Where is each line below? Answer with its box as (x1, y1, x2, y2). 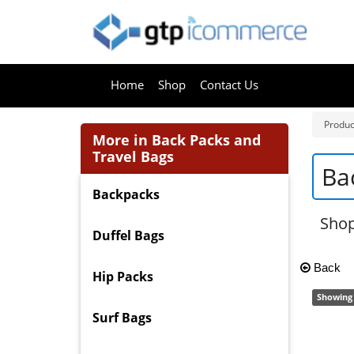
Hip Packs (92, 268, 153, 286)
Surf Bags (92, 309, 152, 327)
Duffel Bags (92, 227, 164, 245)
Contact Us (200, 77, 258, 93)
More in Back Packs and (92, 130, 261, 150)
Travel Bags (92, 147, 174, 167)
